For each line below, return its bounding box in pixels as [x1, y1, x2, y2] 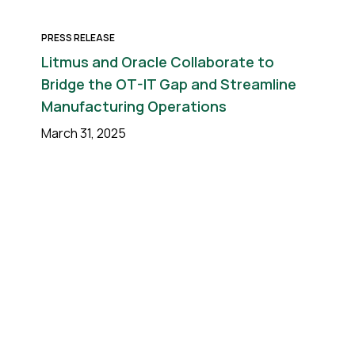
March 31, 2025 [41, 124, 126, 142]
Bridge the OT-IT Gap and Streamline [41, 74, 296, 94]
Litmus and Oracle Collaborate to [41, 52, 274, 71]
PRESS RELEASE [41, 31, 115, 44]
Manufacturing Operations [41, 97, 227, 116]
